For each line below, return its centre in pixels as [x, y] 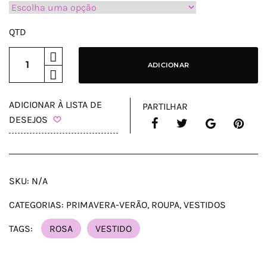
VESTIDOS [205, 204]
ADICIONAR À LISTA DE [55, 104]
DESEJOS [28, 119]
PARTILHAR [165, 106]
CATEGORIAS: [36, 204]
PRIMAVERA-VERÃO [107, 204]
